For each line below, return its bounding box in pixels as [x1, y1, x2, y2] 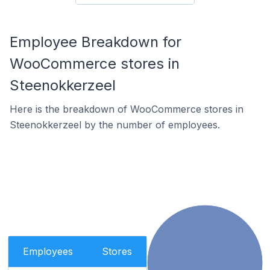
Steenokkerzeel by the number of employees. [10, 119, 220, 131]
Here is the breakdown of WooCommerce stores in [10, 103, 243, 115]
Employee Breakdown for [10, 33, 181, 51]
